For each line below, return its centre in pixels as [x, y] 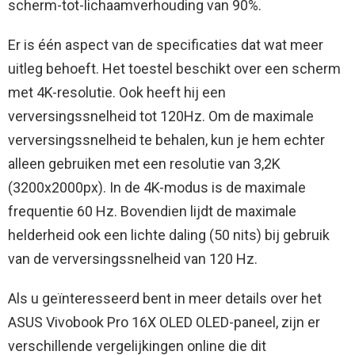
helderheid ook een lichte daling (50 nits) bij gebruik [169, 235]
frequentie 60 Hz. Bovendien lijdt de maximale [152, 212]
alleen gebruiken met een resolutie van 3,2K [144, 164]
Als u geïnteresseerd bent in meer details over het [165, 299]
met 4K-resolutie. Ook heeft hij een [117, 93]
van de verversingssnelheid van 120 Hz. [133, 259]
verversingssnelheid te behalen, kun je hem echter [166, 140]
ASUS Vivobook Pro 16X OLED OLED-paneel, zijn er [164, 323]
